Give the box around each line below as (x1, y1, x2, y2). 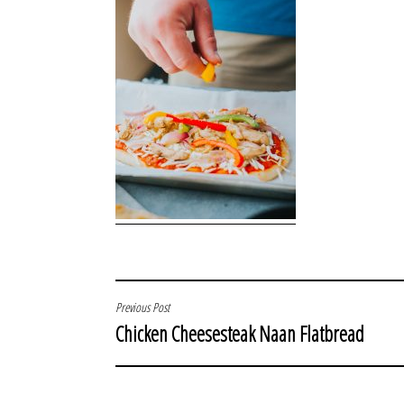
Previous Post (115, 298, 170, 317)
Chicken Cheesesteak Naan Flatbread (115, 319, 364, 349)
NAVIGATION (115, 332, 200, 365)
